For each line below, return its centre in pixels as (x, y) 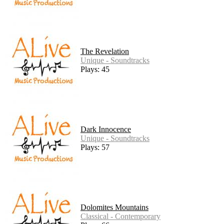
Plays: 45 (95, 69)
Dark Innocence (106, 129)
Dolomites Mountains (114, 207)
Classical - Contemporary (120, 216)
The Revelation (105, 51)
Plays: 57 (95, 147)
